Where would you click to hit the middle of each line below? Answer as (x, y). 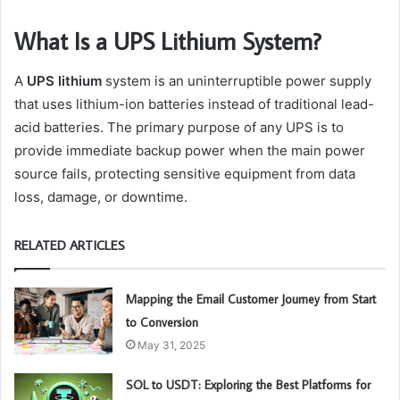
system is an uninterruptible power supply (237, 80)
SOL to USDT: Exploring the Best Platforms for (249, 384)
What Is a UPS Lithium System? (168, 41)
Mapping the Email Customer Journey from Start (251, 299)
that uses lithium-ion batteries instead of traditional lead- (194, 104)
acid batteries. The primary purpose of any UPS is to (179, 127)
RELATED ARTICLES (70, 245)
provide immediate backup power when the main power (190, 150)
